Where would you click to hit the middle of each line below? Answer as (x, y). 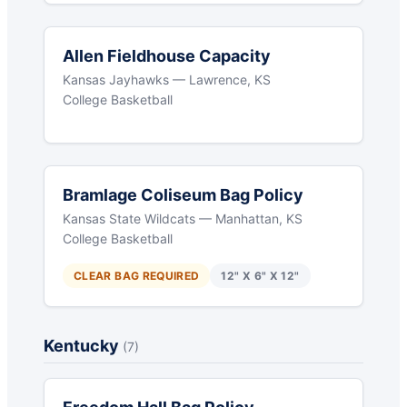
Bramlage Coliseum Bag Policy (183, 195)
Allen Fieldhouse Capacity (167, 56)
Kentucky (83, 346)
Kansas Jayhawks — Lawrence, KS (167, 80)
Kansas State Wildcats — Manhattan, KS (183, 219)
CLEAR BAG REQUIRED (137, 276)
